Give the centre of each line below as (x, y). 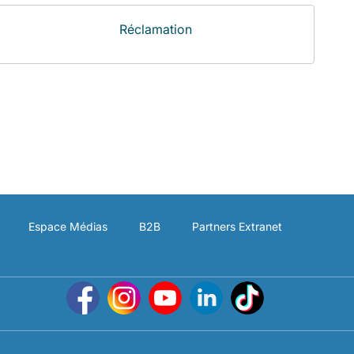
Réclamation (156, 29)
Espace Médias (68, 226)
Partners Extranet (237, 226)
